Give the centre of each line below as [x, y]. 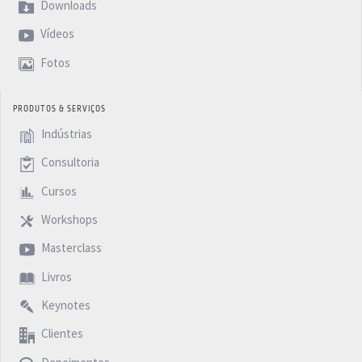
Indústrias [65, 134]
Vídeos [56, 34]
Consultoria [69, 162]
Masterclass [70, 248]
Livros [55, 277]
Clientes [61, 334]
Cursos [57, 191]
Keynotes [64, 305]
